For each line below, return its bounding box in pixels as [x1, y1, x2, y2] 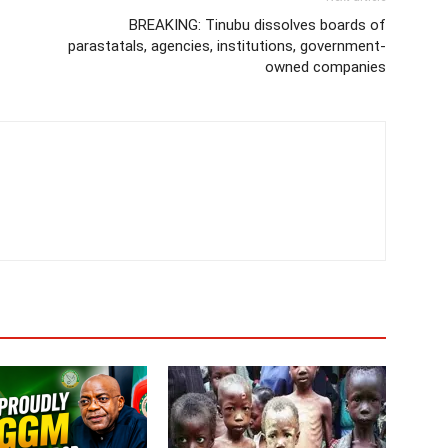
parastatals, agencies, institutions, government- [68, 37, 386, 55]
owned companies [265, 58, 386, 76]
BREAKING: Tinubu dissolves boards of [129, 16, 386, 34]
